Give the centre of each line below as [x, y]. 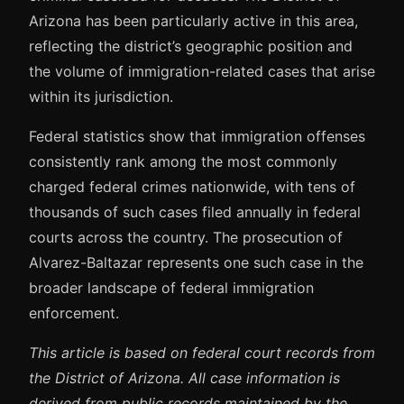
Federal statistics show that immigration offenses [197, 137]
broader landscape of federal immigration [171, 288]
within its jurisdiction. [101, 97]
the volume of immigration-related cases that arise [202, 72]
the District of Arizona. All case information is [184, 378]
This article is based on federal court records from [202, 353]
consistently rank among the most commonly [183, 162]
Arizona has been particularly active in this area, [193, 21]
